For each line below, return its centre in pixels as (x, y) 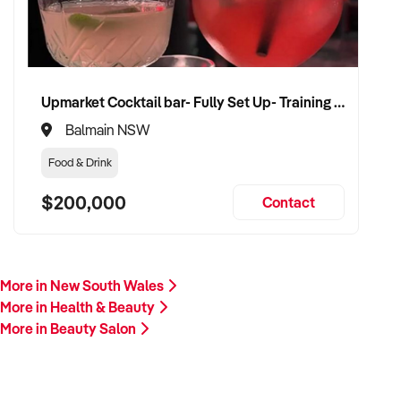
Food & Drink (80, 162)
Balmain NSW (107, 130)
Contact (289, 202)
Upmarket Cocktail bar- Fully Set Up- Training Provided (339, 102)
